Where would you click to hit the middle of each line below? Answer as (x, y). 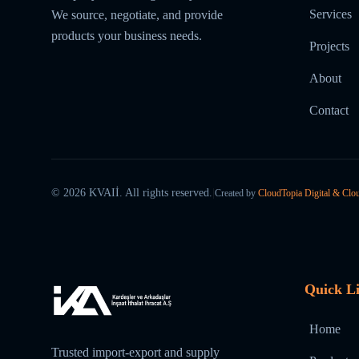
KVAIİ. (105, 193)
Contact (329, 110)
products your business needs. (127, 36)
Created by (235, 193)
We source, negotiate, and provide (137, 15)
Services (331, 14)
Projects (329, 46)
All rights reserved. (169, 193)
